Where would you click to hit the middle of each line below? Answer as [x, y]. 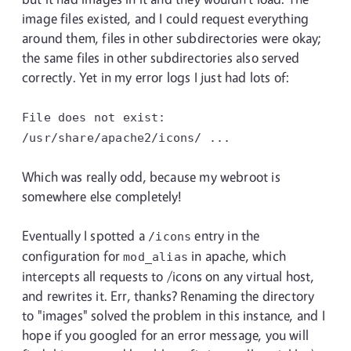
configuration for [73, 256]
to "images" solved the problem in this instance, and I [174, 315]
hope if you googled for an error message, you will [165, 335]
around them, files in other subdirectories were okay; [172, 38]
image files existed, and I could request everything [166, 18]
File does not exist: [94, 117]
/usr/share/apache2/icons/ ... [127, 138]
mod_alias [156, 257]
